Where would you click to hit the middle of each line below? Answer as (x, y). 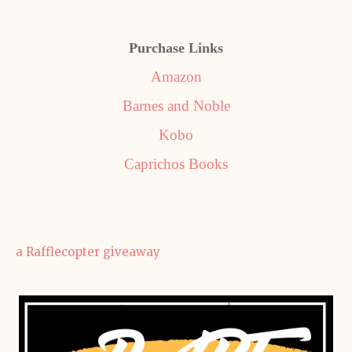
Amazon (176, 77)
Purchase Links (176, 48)
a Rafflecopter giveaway (88, 252)
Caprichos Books (176, 164)
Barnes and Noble (176, 106)
